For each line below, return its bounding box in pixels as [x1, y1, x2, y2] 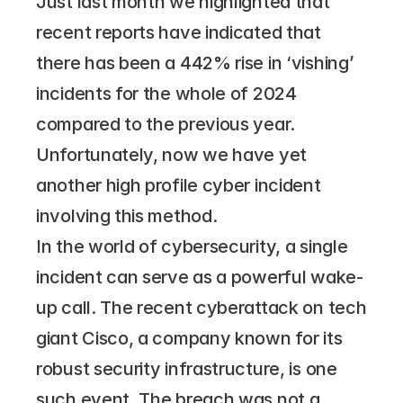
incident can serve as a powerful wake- [36, 266, 363, 288]
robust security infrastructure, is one [36, 358, 337, 380]
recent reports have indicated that [36, 22, 321, 43]
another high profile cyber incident [36, 175, 321, 196]
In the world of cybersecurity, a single [36, 236, 348, 257]
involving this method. [36, 205, 218, 227]
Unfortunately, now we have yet [36, 144, 307, 166]
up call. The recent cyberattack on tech [36, 297, 367, 318]
